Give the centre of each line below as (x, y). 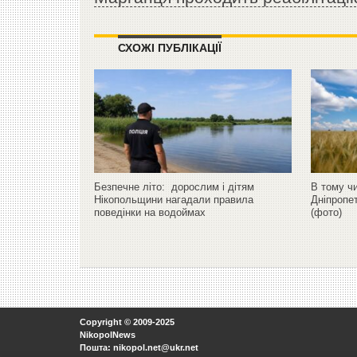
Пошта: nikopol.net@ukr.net (139, 347)
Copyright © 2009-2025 (127, 322)
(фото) (326, 212)
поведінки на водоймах (153, 212)
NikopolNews (108, 334)
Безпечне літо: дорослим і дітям (175, 186)
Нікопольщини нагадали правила (174, 199)
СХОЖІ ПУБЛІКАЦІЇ (170, 47)
